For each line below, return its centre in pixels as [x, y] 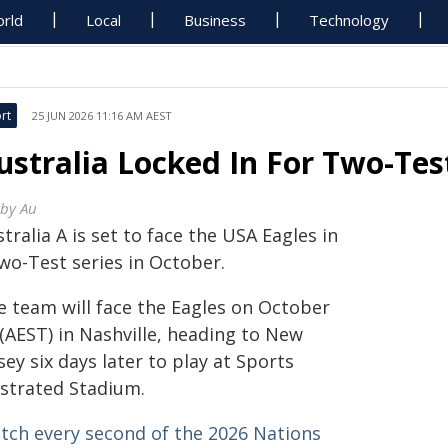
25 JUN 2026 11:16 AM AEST [102, 115]
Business [215, 20]
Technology [349, 20]
